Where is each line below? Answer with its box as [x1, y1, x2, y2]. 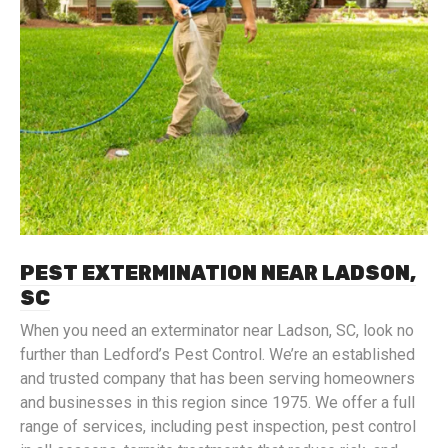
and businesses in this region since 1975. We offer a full [20, 393, 415, 412]
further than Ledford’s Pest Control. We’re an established [20, 345, 415, 364]
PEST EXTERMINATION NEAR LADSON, [20, 261, 416, 285]
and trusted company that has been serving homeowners [20, 369, 415, 388]
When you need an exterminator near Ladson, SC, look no [20, 321, 414, 340]
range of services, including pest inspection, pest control [20, 417, 416, 436]
